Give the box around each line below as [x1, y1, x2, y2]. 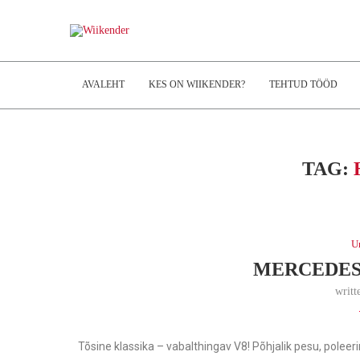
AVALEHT [82, 79, 125, 90]
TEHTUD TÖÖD [269, 79, 337, 90]
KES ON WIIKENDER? [149, 79, 245, 90]
